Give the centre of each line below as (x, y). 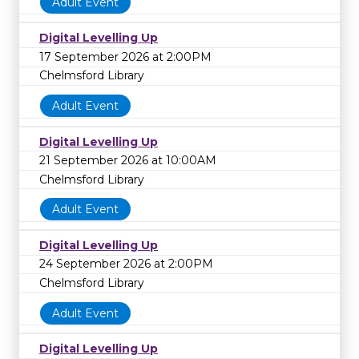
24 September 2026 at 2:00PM (126, 264)
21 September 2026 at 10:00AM (128, 161)
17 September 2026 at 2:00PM (125, 56)
